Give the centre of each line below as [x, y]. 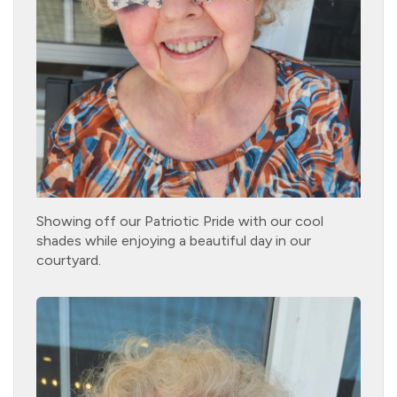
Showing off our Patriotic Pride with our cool [180, 221]
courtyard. [90, 260]
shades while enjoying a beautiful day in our [174, 240]
